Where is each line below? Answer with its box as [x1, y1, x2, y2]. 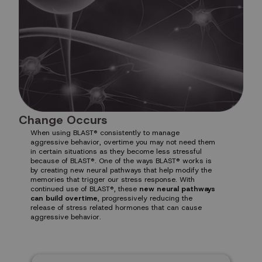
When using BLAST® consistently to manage [30, 127, 180, 137]
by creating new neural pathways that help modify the [30, 165, 212, 175]
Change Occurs [19, 112, 107, 127]
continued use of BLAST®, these [30, 184, 139, 194]
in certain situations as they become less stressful [30, 146, 202, 156]
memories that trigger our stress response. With [30, 174, 195, 184]
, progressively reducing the [98, 193, 192, 203]
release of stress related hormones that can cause [30, 202, 202, 212]
